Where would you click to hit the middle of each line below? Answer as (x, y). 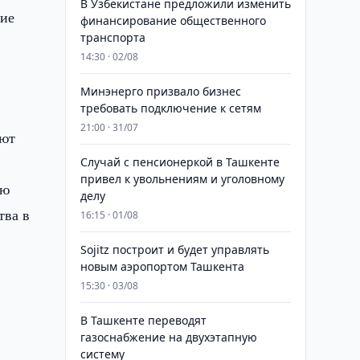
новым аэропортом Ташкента (162, 266)
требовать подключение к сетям (170, 108)
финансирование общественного (173, 20)
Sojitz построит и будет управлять (174, 250)
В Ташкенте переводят (143, 320)
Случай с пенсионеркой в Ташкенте (180, 162)
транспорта (112, 37)
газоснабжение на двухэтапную (168, 337)
